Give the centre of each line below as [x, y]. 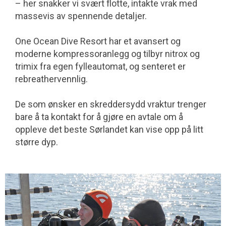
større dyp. [37, 142]
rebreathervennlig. [51, 79]
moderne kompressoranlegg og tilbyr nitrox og [107, 53]
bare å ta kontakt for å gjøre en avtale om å [99, 117]
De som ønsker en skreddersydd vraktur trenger [111, 104]
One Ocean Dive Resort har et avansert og [98, 41]
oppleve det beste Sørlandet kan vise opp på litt [109, 129]
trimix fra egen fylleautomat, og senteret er [100, 66]
